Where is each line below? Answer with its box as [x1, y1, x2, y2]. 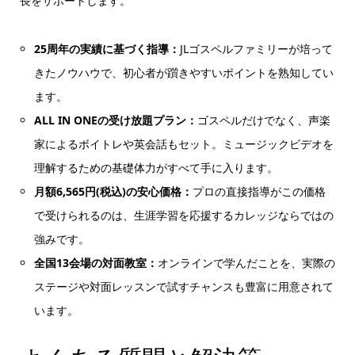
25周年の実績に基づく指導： [34, 40, 181, 56]
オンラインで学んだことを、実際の [158, 254, 336, 270]
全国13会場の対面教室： [34, 254, 158, 270]
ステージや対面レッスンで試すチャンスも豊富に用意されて [34, 278, 334, 294]
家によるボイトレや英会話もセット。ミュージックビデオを [34, 136, 334, 151]
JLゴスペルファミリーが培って [180, 40, 334, 56]
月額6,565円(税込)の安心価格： [34, 183, 193, 199]
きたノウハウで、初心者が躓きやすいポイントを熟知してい [34, 64, 334, 80]
